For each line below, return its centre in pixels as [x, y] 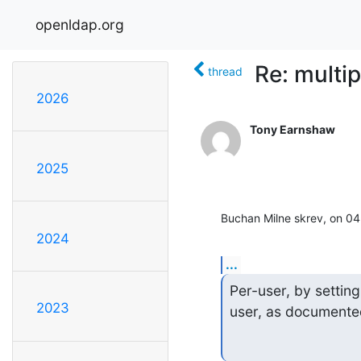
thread [225, 71]
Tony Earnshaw [293, 129]
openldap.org [80, 24]
